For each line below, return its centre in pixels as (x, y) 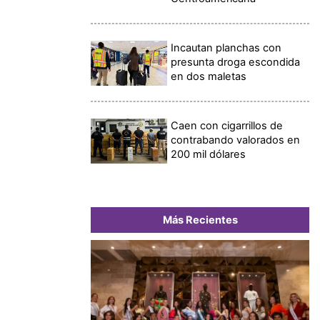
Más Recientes (200, 220)
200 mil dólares (209, 154)
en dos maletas (209, 76)
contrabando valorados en (236, 140)
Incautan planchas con (226, 47)
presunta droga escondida (236, 62)
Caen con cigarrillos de (227, 125)
